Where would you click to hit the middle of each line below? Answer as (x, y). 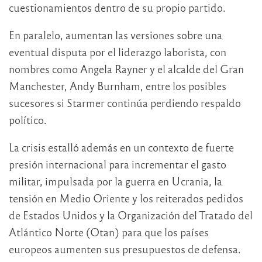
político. (28, 120)
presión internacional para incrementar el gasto (118, 164)
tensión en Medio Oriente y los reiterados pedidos (126, 198)
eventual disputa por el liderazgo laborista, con (118, 52)
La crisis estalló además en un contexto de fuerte (121, 147)
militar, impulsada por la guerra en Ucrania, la (116, 181)
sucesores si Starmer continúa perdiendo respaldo (125, 103)
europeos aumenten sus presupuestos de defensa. (125, 249)
